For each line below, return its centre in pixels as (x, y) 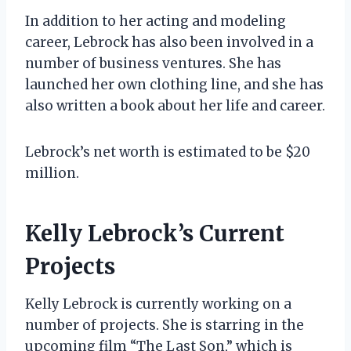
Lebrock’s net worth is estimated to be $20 (168, 152)
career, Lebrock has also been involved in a (169, 42)
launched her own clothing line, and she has (174, 84)
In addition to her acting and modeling (156, 21)
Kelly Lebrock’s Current (155, 233)
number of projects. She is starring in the (165, 325)
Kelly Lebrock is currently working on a (158, 304)
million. (52, 173)
